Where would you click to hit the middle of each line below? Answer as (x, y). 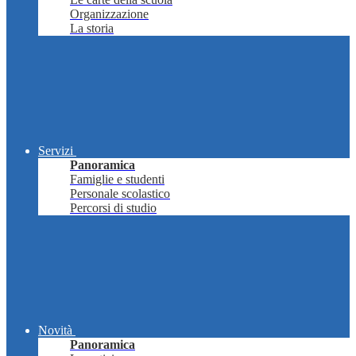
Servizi (56, 151)
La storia (92, 29)
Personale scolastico (120, 194)
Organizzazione (109, 14)
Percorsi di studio (113, 208)
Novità (55, 331)
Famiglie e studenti (117, 180)
